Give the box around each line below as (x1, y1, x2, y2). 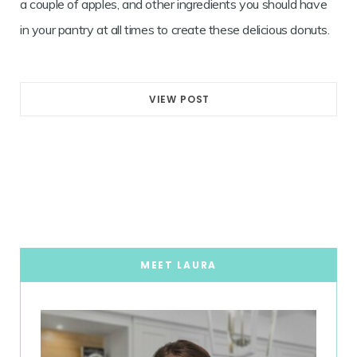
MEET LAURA (140, 258, 217, 273)
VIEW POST (148, 92, 210, 107)
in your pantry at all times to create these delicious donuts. (20, 22, 330, 38)
